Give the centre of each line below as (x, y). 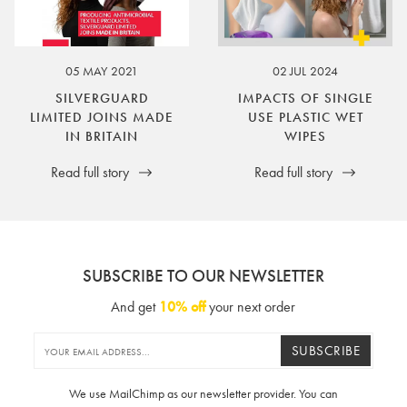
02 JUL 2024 (305, 70)
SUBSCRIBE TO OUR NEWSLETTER (203, 275)
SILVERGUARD (102, 98)
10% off (183, 306)
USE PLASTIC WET (305, 117)
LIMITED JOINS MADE (102, 117)
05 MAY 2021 (102, 70)
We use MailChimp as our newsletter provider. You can (203, 394)
